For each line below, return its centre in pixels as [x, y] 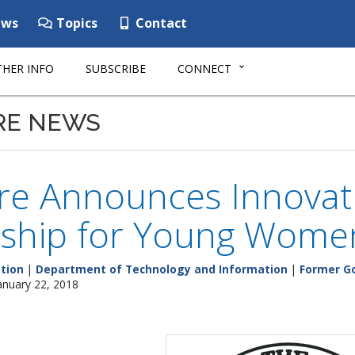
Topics [75, 23]
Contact [160, 23]
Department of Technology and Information [162, 269]
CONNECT [204, 69]
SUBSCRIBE [116, 69]
